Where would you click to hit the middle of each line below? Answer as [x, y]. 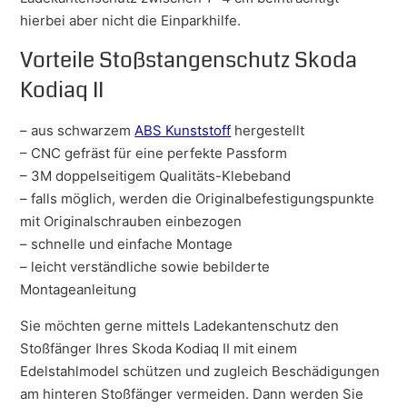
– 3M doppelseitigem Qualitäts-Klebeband [156, 175]
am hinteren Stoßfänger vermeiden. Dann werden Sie [192, 393]
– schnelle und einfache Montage [127, 243]
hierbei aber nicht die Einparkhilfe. [131, 20]
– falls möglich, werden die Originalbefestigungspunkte [198, 198]
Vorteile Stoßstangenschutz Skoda [189, 60]
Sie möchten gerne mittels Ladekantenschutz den [180, 325]
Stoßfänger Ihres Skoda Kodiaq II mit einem [159, 348]
